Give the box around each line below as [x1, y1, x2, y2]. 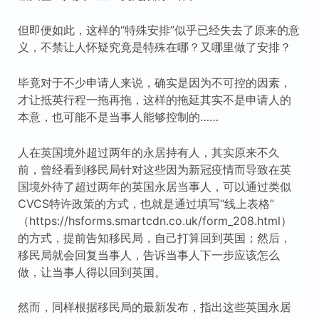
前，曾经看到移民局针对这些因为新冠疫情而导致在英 [17, 162, 291, 177]
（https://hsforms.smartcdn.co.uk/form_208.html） [17, 213, 292, 228]
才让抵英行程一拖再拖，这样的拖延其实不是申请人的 [17, 92, 291, 107]
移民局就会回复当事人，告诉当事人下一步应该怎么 [17, 247, 280, 262]
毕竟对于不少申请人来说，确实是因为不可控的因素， [17, 75, 291, 90]
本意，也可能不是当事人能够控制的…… [17, 109, 219, 124]
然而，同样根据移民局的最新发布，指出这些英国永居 [17, 300, 291, 315]
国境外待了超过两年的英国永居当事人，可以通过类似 [17, 179, 291, 194]
